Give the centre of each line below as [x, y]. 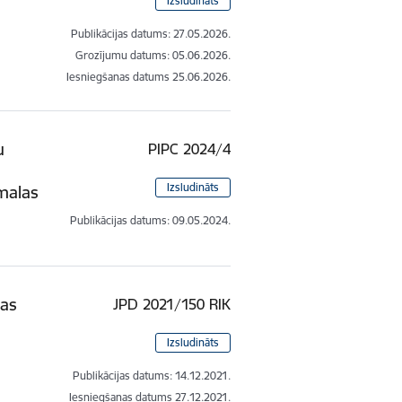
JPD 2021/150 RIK [172, 304]
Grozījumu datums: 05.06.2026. [153, 55]
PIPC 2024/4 [190, 149]
